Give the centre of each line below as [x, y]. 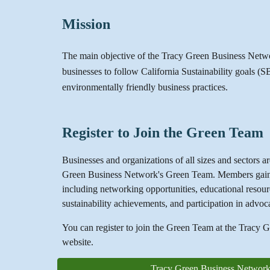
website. [77, 242]
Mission [86, 24]
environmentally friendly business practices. [146, 87]
